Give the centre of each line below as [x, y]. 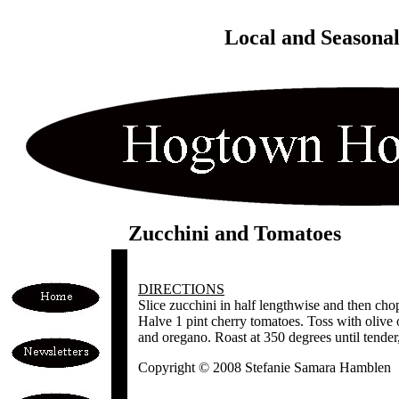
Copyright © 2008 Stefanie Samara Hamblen [265, 367]
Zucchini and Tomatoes [235, 233]
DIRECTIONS [181, 289]
